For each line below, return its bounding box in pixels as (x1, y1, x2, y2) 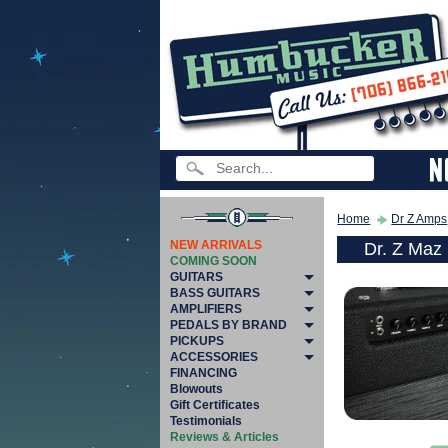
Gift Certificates (170, 398, 260, 412)
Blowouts (170, 382, 223, 396)
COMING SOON (170, 254, 257, 268)
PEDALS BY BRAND (170, 318, 287, 332)
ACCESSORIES (170, 350, 258, 364)
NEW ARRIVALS (170, 238, 262, 252)
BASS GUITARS (170, 286, 260, 300)
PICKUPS (170, 334, 224, 348)
